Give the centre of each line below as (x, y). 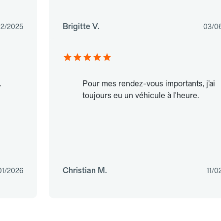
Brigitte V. (81, 27)
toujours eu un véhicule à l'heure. (140, 96)
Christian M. (85, 171)
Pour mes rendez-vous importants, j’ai (148, 84)
